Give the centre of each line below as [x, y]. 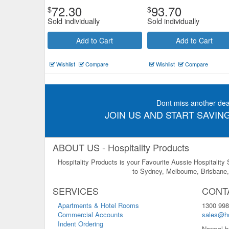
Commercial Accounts [90, 214]
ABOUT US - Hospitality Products [121, 147]
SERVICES [76, 191]
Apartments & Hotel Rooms [98, 205]
